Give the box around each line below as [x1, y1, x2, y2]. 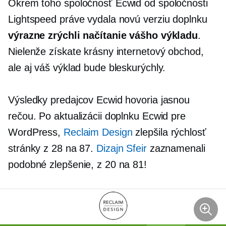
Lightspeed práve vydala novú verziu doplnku [8, 14, 207, 25]
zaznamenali [146, 143, 205, 154]
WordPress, [8, 127, 64, 138]
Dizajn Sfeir [96, 143, 147, 154]
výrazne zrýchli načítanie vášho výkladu [8, 30, 198, 41]
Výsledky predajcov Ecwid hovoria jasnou [8, 94, 190, 105]
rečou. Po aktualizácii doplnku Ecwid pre [8, 110, 186, 122]
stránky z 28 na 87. [8, 143, 96, 154]
